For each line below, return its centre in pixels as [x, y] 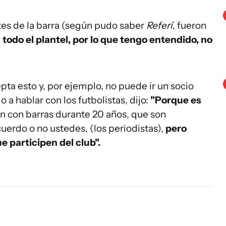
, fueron [189, 25]
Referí [159, 25]
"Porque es [175, 100]
